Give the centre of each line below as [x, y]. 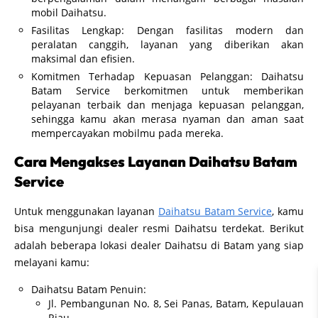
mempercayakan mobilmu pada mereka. [127, 133]
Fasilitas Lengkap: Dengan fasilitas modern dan [168, 30]
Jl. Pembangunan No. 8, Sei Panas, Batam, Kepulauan [176, 303]
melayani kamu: [52, 262]
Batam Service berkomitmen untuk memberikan [168, 90]
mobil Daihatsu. [69, 12]
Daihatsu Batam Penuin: [89, 289]
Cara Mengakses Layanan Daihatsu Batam [156, 161]
